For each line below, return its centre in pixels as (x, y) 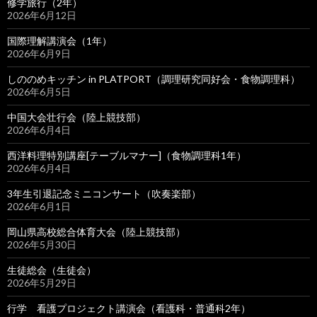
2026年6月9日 (39, 53)
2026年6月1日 (39, 206)
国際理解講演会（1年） (59, 41)
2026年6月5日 (39, 92)
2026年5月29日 (42, 283)
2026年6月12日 (42, 15)
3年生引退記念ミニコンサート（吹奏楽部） (104, 194)
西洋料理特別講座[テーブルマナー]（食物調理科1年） (127, 155)
